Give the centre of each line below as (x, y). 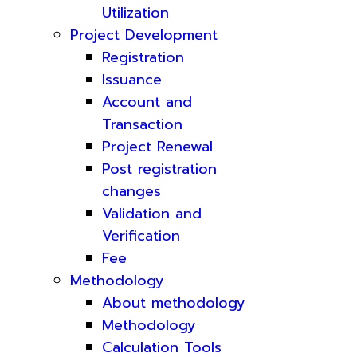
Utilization (135, 13)
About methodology (174, 303)
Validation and (152, 214)
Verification (141, 236)
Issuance (132, 80)
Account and (147, 102)
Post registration (159, 169)
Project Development (144, 35)
